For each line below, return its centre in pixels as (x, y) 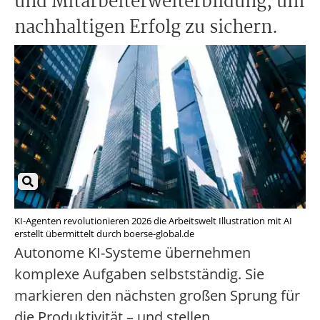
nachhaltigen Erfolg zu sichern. (146, 28)
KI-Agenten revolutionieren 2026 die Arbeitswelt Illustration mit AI (153, 221)
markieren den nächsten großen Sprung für (157, 296)
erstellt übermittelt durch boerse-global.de (104, 234)
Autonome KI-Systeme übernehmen (132, 253)
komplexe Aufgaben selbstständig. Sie (139, 274)
